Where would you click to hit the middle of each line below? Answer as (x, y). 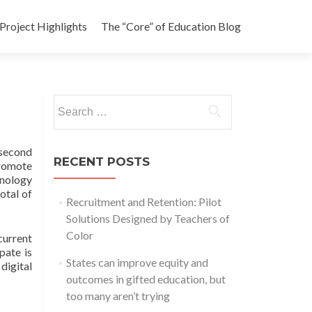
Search (69, 102)
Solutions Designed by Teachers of (148, 218)
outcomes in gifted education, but (146, 279)
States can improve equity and (137, 262)
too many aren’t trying (118, 296)
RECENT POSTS (102, 162)
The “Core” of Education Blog (171, 26)
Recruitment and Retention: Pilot (143, 202)
